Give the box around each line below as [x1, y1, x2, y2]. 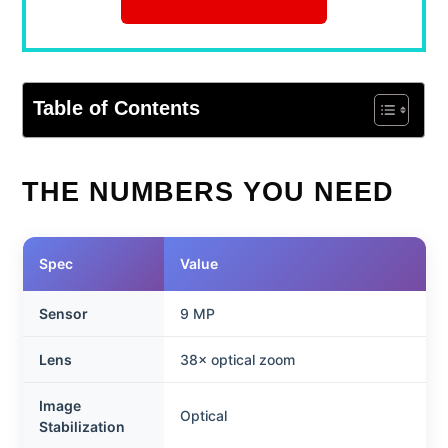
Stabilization [38, 417, 125, 435]
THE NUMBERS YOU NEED [22, 176, 395, 207]
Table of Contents [33, 96, 201, 119]
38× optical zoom [179, 350, 295, 368]
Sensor [38, 304, 88, 322]
